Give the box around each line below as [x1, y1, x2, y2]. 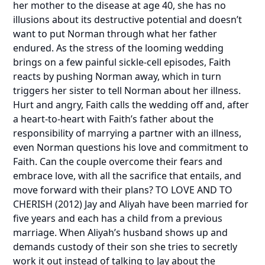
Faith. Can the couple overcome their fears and [13, 155, 223, 168]
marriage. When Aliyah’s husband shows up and [13, 226, 228, 239]
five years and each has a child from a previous [13, 212, 223, 225]
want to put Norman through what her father [13, 27, 218, 40]
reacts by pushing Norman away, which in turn [13, 70, 222, 83]
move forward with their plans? [13, 183, 156, 196]
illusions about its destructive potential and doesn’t [13, 13, 243, 26]
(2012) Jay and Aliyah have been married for [53, 198, 249, 211]
